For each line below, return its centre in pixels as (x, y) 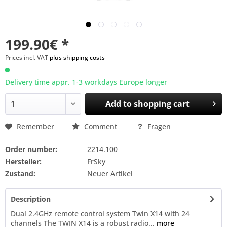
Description (31, 199)
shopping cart (162, 104)
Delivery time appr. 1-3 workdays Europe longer (86, 82)
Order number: (31, 149)
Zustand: (20, 174)
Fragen (158, 126)
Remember (35, 126)
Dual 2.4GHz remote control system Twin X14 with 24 (100, 214)
